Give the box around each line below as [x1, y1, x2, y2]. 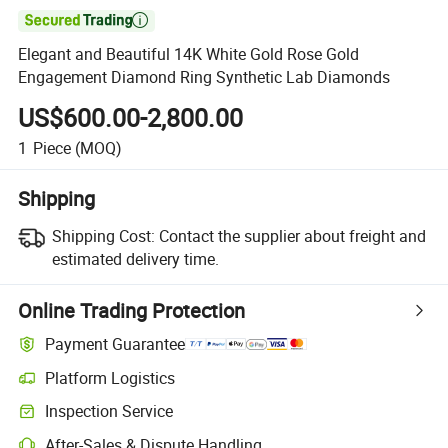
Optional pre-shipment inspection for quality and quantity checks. [17, 410, 421, 430]
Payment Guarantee [45, 333, 186, 356]
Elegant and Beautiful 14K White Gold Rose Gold [18, 43, 360, 66]
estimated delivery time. [51, 247, 219, 270]
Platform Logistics [45, 366, 176, 389]
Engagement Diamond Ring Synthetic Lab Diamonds [18, 66, 391, 89]
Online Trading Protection [18, 296, 246, 324]
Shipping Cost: [51, 224, 155, 247]
